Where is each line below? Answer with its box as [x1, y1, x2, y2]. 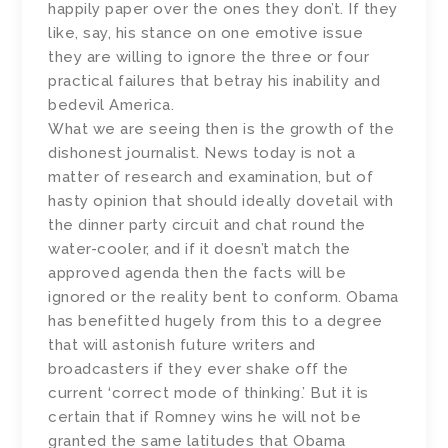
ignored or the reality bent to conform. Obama [48, 288, 399, 307]
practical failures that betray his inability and [48, 72, 381, 91]
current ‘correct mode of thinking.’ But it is [48, 384, 369, 403]
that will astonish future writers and [48, 336, 316, 355]
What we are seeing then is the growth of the [48, 120, 395, 139]
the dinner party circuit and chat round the [48, 216, 366, 235]
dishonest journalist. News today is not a [48, 144, 356, 163]
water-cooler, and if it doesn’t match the [48, 240, 351, 259]
